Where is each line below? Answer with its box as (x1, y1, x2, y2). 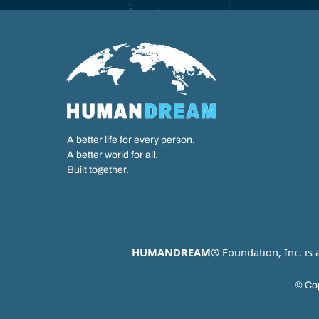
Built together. (66, 164, 129, 175)
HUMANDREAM (131, 244, 211, 259)
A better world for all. (66, 149, 158, 160)
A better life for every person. (66, 134, 195, 145)
